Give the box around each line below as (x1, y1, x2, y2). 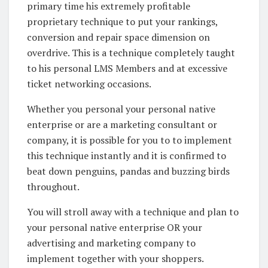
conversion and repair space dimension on (27, 30, 210, 44)
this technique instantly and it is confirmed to (27, 148, 226, 162)
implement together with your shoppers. (27, 251, 204, 265)
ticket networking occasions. (27, 77, 151, 90)
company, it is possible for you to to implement (27, 133, 232, 147)
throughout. (27, 179, 80, 193)
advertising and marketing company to (27, 236, 196, 249)
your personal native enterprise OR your (27, 220, 202, 234)
